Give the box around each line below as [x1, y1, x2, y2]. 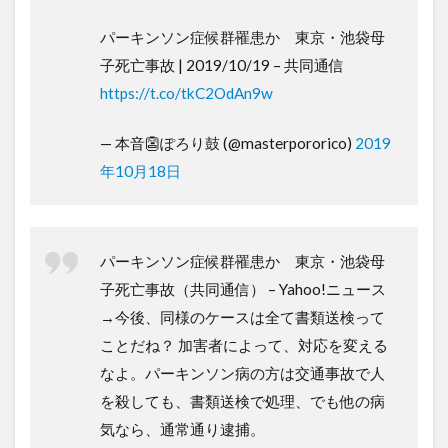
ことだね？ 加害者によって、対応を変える [100, 335, 388, 354]
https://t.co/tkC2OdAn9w [100, 83, 273, 102]
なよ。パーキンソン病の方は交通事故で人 [100, 363, 385, 382]
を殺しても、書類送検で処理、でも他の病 [100, 391, 385, 410]
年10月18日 [100, 161, 181, 180]
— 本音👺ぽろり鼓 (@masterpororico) [100, 133, 355, 152]
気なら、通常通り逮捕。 [100, 419, 265, 438]
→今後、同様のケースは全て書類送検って [100, 307, 385, 326]
